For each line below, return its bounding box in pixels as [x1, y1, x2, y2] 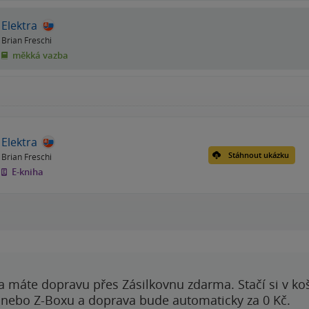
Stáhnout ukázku [228, 150, 289, 161]
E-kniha [10, 166, 43, 179]
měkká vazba [10, 49, 68, 62]
